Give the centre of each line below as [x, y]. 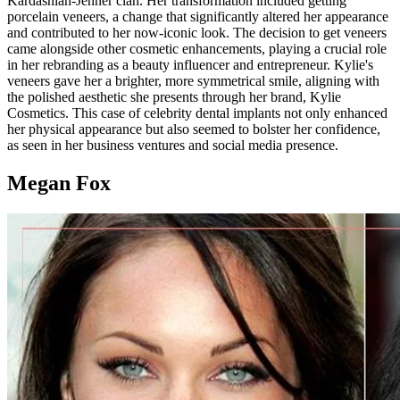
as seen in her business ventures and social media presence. [173, 146]
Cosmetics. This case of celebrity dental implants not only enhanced [197, 113]
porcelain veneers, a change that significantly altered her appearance [198, 17]
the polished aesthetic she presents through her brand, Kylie [174, 97]
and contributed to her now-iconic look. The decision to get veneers [197, 33]
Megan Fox [59, 183]
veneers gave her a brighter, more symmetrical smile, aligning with [193, 81]
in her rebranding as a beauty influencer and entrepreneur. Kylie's [190, 65]
